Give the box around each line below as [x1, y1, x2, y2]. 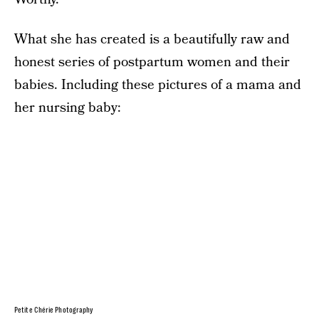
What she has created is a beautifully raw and [14, 30, 290, 49]
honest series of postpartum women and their [14, 53, 290, 72]
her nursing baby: [14, 98, 121, 117]
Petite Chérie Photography [14, 305, 94, 314]
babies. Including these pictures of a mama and [14, 75, 301, 95]
